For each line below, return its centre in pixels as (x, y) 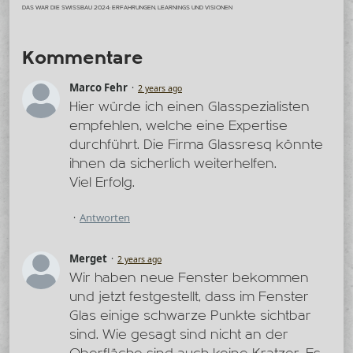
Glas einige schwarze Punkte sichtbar (190, 315)
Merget (88, 258)
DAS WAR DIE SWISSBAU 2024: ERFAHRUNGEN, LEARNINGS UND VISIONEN (127, 7)
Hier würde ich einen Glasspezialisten (190, 106)
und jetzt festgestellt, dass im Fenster (189, 296)
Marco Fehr (98, 87)
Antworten (105, 217)
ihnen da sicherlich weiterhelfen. (173, 163)
